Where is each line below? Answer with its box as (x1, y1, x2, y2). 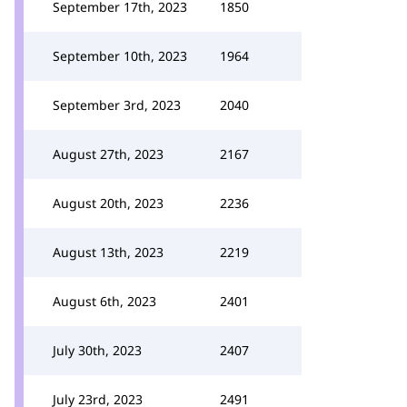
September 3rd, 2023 (53, 96, 181, 114)
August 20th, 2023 (53, 194, 164, 212)
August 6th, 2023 (53, 293, 156, 310)
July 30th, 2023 (53, 342, 142, 359)
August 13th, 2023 (53, 243, 164, 261)
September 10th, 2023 (53, 47, 187, 65)
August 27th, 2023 (53, 145, 164, 163)
